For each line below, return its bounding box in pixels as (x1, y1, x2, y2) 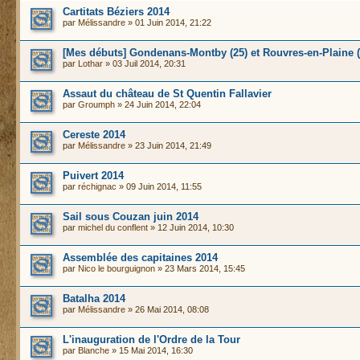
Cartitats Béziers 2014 (63, 6, 170, 18)
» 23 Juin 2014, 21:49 (125, 141, 211, 150)
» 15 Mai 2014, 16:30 (109, 346, 193, 355)
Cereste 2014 (63, 129, 125, 141)
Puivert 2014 (63, 170, 124, 182)
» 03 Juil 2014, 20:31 (103, 59, 186, 68)
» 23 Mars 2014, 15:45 (155, 264, 245, 273)
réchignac (78, 182, 117, 191)
